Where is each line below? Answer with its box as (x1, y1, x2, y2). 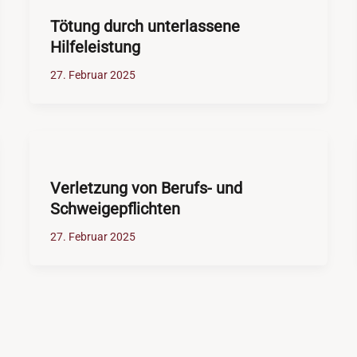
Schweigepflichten (49, 199, 180, 219)
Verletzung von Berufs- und (49, 178, 242, 198)
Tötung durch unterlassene (49, 17, 240, 37)
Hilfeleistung (49, 37, 140, 57)
